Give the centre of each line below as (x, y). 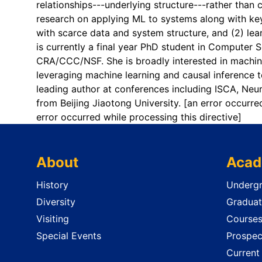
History (52, 185)
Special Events (69, 235)
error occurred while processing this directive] (139, 117)
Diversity (56, 202)
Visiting (53, 218)
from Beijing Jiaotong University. (110, 103)
